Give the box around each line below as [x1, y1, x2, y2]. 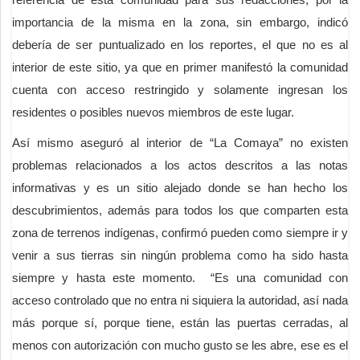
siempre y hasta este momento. [12, 270, 196, 284]
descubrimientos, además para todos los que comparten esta [12, 202, 348, 217]
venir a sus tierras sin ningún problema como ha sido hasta [12, 247, 348, 262]
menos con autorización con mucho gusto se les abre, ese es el [12, 337, 348, 352]
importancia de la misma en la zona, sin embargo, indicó [12, 14, 348, 29]
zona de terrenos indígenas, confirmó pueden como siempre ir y [12, 225, 348, 239]
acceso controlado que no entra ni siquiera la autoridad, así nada [12, 292, 348, 307]
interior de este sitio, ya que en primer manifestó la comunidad [12, 59, 348, 74]
